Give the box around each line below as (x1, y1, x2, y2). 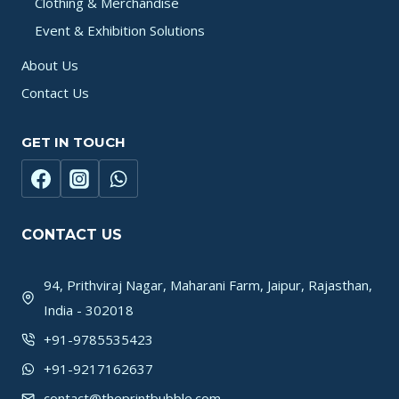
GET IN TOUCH (21, 134, 126, 151)
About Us (21, 55, 78, 74)
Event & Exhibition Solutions (35, 21, 205, 40)
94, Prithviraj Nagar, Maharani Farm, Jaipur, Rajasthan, (44, 276, 372, 295)
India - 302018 (44, 301, 134, 320)
